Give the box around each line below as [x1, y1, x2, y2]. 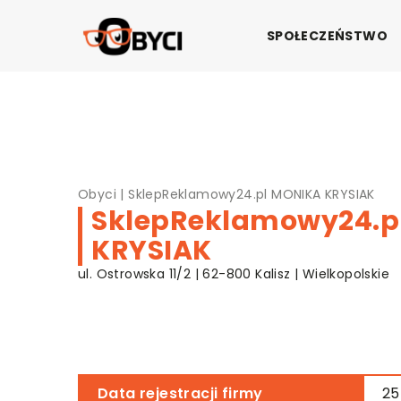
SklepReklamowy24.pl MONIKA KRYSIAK [128, 185, 375, 203]
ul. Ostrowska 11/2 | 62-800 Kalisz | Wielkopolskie [78, 265, 389, 283]
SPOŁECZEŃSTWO [266, 27, 388, 45]
